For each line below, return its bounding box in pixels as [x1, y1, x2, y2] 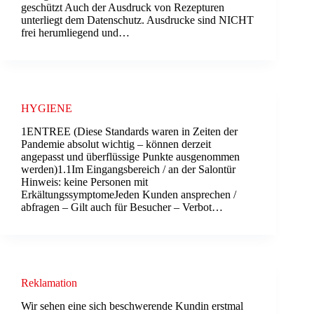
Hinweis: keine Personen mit [21, 175, 148, 188]
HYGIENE [21, 102, 72, 114]
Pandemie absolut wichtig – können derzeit [21, 137, 211, 150]
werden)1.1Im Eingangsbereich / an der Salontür [21, 163, 235, 175]
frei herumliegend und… [21, 26, 130, 39]
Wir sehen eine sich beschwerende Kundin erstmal [21, 299, 243, 312]
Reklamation [21, 276, 77, 289]
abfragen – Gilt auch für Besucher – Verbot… [21, 200, 223, 213]
